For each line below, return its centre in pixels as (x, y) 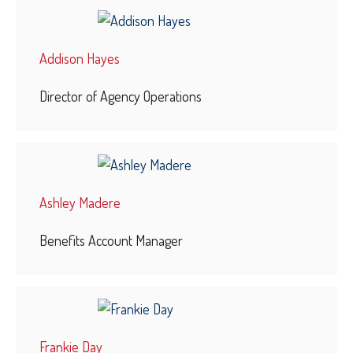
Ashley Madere (80, 203)
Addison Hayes (80, 59)
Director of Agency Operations (121, 97)
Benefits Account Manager (111, 241)
